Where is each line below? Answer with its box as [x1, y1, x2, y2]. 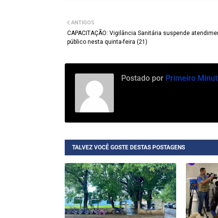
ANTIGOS [71, 19, 94, 26]
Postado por [121, 73, 163, 83]
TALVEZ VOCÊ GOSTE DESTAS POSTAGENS [72, 144, 185, 151]
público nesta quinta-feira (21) [67, 38, 147, 45]
